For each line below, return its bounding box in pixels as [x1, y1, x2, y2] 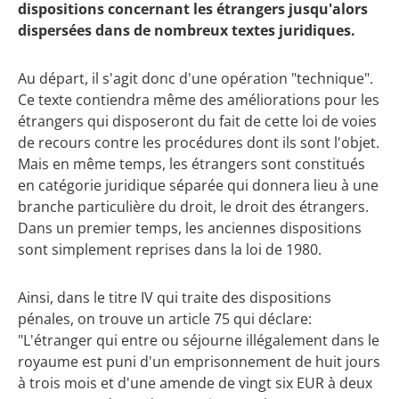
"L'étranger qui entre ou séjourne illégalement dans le [18, 330, 379, 351]
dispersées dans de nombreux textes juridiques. [18, 20, 355, 40]
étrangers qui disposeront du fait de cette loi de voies [18, 110, 377, 131]
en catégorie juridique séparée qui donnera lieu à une [18, 175, 379, 195]
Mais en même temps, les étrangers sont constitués [18, 153, 365, 174]
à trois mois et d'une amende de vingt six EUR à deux [18, 373, 372, 394]
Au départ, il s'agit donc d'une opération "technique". [18, 68, 373, 88]
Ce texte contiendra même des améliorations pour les [18, 89, 379, 110]
